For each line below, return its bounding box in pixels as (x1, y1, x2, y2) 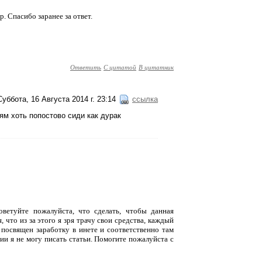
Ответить (70, 63, 101, 71)
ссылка (132, 95, 158, 104)
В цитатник (139, 63, 174, 71)
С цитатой (104, 63, 136, 71)
